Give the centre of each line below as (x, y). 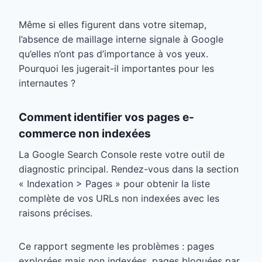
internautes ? (47, 83)
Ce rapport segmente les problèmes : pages (116, 247)
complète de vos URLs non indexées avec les (119, 199)
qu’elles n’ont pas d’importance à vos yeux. (113, 54)
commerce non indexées (85, 133)
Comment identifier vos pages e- (106, 117)
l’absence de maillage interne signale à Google (121, 39)
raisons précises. (56, 213)
